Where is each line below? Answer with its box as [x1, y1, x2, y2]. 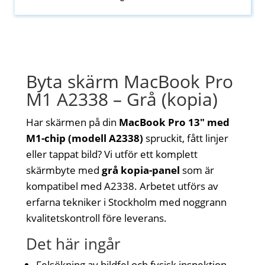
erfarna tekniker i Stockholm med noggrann [26, 195, 227, 209]
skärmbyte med [26, 163, 102, 177]
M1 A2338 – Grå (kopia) [26, 86, 218, 111]
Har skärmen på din [26, 115, 119, 129]
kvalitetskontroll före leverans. [26, 211, 167, 225]
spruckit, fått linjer [143, 131, 229, 145]
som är [180, 163, 215, 177]
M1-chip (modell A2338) [26, 131, 144, 145]
